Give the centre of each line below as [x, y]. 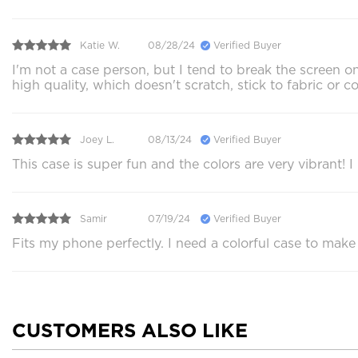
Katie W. [100, 45]
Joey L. [97, 139]
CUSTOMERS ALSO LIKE [130, 330]
